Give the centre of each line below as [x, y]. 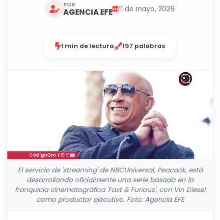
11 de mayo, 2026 [147, 9]
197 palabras [144, 46]
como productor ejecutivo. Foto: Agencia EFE [110, 200]
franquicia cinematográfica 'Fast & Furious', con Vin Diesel [110, 190]
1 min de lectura [87, 46]
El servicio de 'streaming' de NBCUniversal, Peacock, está [110, 170]
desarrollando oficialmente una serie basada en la [110, 180]
